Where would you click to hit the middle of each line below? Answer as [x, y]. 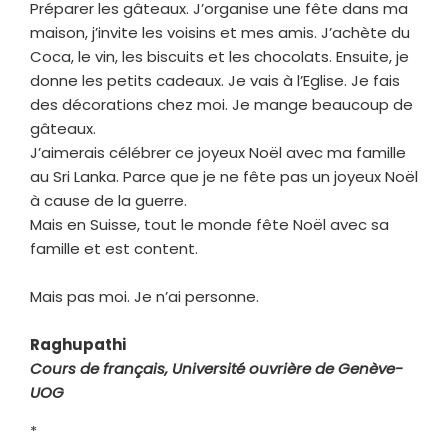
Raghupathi [78, 344]
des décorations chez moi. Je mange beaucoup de [221, 104]
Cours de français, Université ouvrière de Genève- [216, 368]
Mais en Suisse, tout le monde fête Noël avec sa [209, 224]
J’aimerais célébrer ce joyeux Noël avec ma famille [218, 152]
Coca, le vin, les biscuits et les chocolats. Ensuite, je [219, 56]
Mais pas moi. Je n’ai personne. [144, 296]
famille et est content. [114, 248]
